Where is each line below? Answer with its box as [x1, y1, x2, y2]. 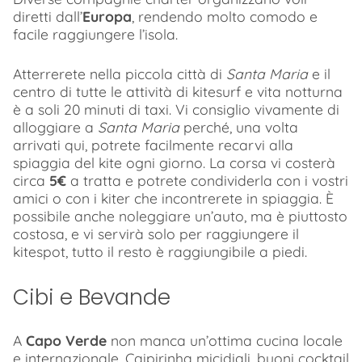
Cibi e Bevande [13, 282, 170, 313]
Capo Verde [26, 331, 107, 350]
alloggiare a [13, 117, 98, 136]
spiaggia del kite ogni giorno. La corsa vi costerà [13, 153, 335, 171]
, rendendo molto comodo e [132, 7, 318, 26]
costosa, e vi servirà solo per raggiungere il [13, 224, 299, 242]
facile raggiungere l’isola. [13, 25, 178, 44]
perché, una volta [179, 117, 298, 136]
